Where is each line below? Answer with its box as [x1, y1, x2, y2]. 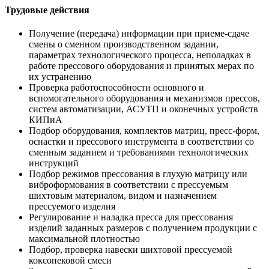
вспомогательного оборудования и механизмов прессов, [29, 93, 260, 104]
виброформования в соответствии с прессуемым [29, 180, 228, 190]
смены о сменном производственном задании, [29, 39, 219, 50]
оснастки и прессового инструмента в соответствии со [29, 136, 254, 147]
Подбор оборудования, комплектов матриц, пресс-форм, [29, 125, 259, 136]
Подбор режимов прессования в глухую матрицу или [29, 169, 247, 180]
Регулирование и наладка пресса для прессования [29, 212, 233, 223]
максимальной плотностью [29, 234, 140, 244]
